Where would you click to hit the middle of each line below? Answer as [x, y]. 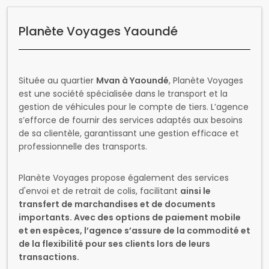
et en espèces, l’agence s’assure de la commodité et [134, 231]
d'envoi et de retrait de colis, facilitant [99, 191]
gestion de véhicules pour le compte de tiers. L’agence [134, 107]
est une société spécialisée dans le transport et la [123, 94]
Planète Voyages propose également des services [124, 178]
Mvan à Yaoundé [132, 80]
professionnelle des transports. [83, 147]
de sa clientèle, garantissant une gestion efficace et [129, 133]
